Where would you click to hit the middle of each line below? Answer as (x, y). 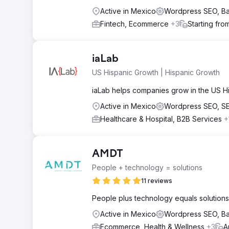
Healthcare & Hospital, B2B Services (162, 119)
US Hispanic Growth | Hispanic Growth (156, 72)
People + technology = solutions (147, 167)
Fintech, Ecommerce (135, 24)
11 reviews (157, 181)
